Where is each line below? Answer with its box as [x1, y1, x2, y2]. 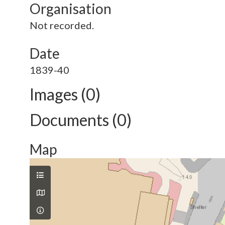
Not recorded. [30, 19, 94, 31]
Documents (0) [30, 110, 132, 130]
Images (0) [30, 84, 100, 104]
